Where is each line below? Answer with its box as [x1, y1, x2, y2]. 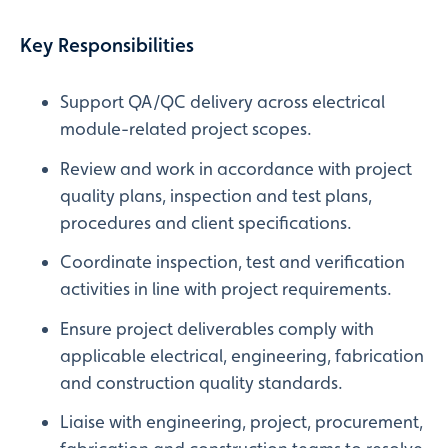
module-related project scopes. [60, 117, 312, 139]
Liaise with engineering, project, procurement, [60, 411, 423, 433]
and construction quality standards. [60, 371, 343, 393]
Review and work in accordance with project [60, 157, 412, 179]
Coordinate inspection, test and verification [60, 251, 405, 273]
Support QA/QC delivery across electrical [60, 90, 385, 112]
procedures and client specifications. [60, 211, 352, 233]
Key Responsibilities [20, 32, 194, 57]
